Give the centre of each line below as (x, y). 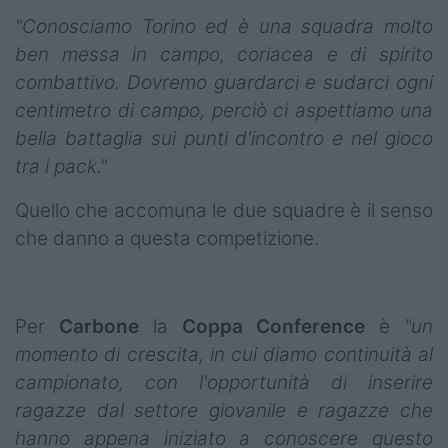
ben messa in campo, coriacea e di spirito (224, 55)
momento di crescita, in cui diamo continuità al (224, 355)
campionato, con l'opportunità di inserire (224, 383)
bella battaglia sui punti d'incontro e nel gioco (224, 139)
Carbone (98, 327)
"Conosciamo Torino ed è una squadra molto (224, 27)
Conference (311, 327)
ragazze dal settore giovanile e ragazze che (224, 411)
